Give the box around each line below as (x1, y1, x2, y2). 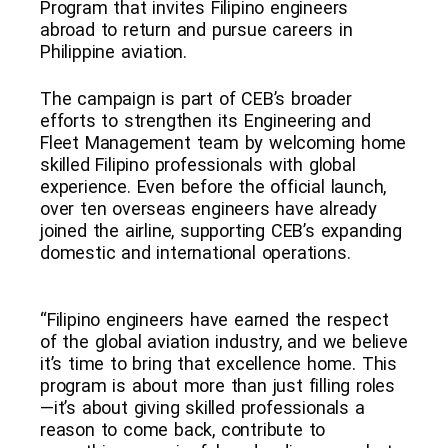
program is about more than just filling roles (40, 374, 395, 396)
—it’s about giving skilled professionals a (40, 396, 365, 418)
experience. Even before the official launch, (40, 175, 387, 197)
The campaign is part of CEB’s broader (40, 87, 352, 109)
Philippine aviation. (40, 40, 188, 62)
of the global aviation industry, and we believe (40, 330, 408, 352)
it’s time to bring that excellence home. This (40, 352, 397, 374)
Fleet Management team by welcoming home (40, 131, 407, 153)
